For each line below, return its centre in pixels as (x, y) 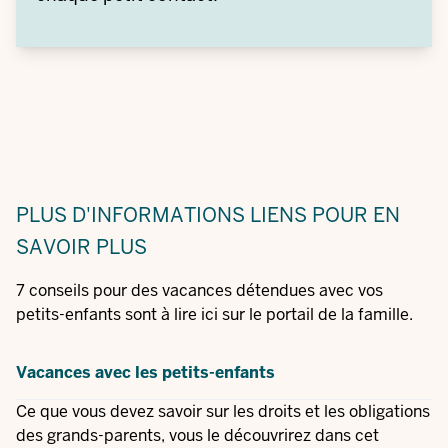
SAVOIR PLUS (81, 247)
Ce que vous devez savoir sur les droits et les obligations (223, 411)
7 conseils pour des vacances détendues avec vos (199, 290)
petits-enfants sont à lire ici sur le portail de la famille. (214, 314)
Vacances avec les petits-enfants (145, 372)
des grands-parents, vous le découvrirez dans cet (197, 435)
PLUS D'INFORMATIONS (130, 215)
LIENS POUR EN (325, 215)
